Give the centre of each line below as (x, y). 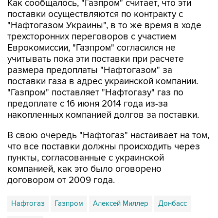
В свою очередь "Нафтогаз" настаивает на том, (108, 136)
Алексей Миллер (121, 203)
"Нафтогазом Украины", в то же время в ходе (104, 26)
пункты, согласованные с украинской (86, 158)
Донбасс (173, 203)
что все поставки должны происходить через (104, 147)
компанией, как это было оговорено (84, 169)
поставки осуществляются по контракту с (95, 14)
